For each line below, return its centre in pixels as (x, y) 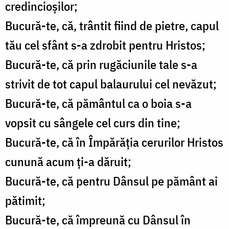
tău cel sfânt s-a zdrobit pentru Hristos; (105, 45)
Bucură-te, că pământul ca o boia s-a (98, 104)
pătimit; (25, 201)
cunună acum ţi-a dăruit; (68, 162)
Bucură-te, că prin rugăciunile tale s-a (101, 65)
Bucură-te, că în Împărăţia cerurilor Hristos (114, 142)
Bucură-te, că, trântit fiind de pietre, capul (112, 26)
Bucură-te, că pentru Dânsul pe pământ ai (111, 181)
